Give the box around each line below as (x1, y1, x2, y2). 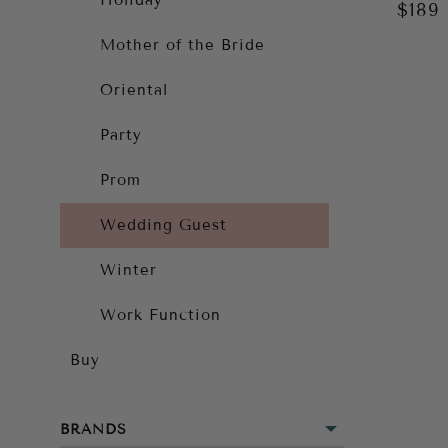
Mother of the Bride (100, 36, 265, 54)
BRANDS (60, 421, 127, 438)
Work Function (100, 306, 221, 324)
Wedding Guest (100, 216, 227, 234)
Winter (100, 261, 157, 279)
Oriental (100, 81, 168, 99)
